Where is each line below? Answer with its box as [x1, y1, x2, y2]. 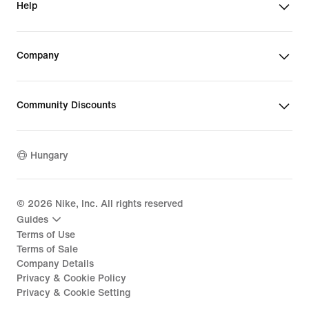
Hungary [30, 150, 68, 161]
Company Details [17, 259, 94, 269]
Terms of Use [17, 230, 75, 240]
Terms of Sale [17, 244, 78, 255]
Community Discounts [17, 100, 116, 110]
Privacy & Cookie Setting [17, 288, 130, 298]
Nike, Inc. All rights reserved [52, 199, 183, 209]
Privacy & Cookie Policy [17, 273, 126, 283]
